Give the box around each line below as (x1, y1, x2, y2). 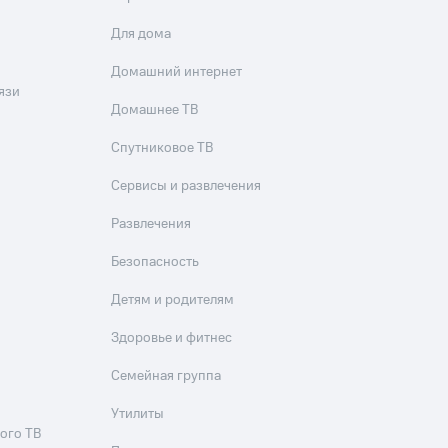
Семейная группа (111, 366, 222, 387)
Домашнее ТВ (111, 100, 199, 121)
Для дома (111, 24, 172, 45)
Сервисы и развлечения (111, 176, 262, 197)
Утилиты (111, 404, 165, 425)
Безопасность (111, 252, 200, 273)
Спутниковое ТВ (111, 138, 214, 159)
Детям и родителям (111, 290, 235, 311)
